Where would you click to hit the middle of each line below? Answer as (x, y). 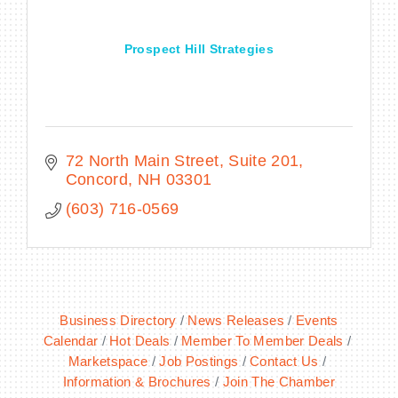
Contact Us (284, 362)
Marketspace (108, 362)
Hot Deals (140, 341)
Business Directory (118, 321)
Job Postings (199, 362)
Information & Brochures (137, 382)
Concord (96, 180)
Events (317, 321)
